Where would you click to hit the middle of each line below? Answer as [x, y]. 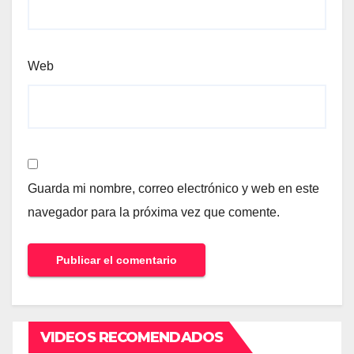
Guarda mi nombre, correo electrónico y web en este [173, 189]
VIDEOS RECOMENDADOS [132, 338]
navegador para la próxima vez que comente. [154, 213]
